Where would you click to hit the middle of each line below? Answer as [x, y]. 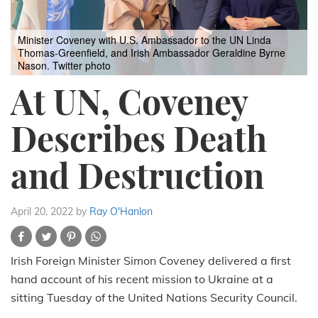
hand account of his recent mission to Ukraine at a [142, 279]
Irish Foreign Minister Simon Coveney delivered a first [151, 261]
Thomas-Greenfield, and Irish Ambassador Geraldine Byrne [152, 53]
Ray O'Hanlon [121, 212]
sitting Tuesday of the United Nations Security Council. [154, 298]
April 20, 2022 [42, 212]
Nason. [35, 66]
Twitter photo [82, 66]
